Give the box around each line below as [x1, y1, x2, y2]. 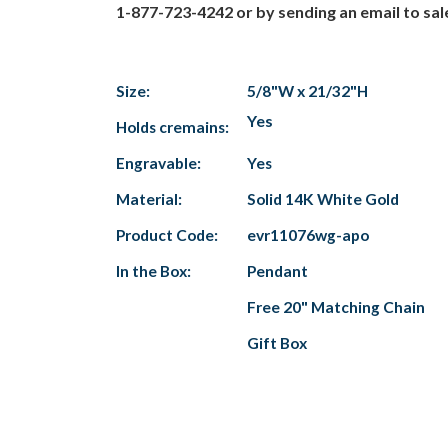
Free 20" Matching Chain [247, 297, 425, 316]
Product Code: [116, 225, 218, 244]
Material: [116, 189, 182, 208]
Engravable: [116, 153, 201, 172]
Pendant [247, 261, 308, 280]
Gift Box [247, 333, 307, 352]
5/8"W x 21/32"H [247, 81, 368, 100]
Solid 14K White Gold [247, 189, 399, 208]
